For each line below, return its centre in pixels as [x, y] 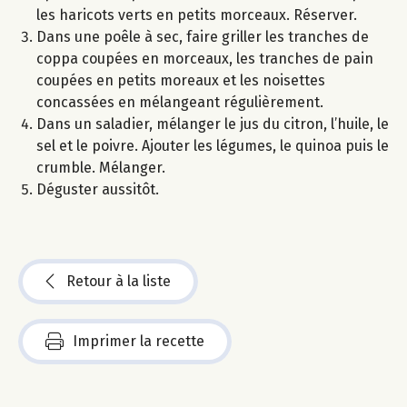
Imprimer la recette [139, 341]
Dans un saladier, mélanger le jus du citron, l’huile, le [213, 124]
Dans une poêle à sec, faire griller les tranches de [203, 36]
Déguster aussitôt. [98, 189]
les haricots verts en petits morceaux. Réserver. [197, 15]
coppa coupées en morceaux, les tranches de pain [205, 58]
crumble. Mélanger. [101, 167]
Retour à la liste [119, 281]
